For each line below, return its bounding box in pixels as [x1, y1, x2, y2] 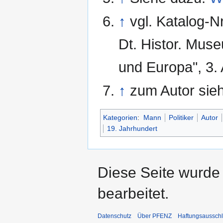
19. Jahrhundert [107, 124, 157, 133]
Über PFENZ [137, 213, 172, 220]
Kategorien [103, 113, 137, 122]
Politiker [168, 113, 194, 122]
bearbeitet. [98, 185, 169, 202]
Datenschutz [98, 213, 131, 220]
